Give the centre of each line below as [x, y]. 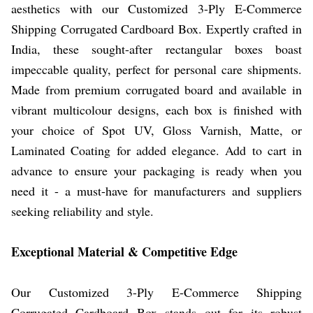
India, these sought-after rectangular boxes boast [156, 49]
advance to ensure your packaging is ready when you [156, 170]
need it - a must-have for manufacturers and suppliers [156, 190]
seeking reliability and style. [82, 211]
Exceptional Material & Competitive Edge [124, 251]
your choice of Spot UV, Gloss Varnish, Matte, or [156, 130]
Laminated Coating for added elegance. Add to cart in [156, 150]
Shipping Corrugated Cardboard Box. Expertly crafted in [156, 28]
